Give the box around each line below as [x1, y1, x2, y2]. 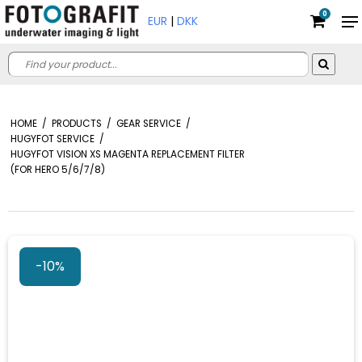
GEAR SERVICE [116, 116, 181, 130]
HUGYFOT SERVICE [10, 132, 95, 145]
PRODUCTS [51, 116, 102, 130]
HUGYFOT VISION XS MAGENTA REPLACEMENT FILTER [10, 147, 245, 161]
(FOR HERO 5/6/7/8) [10, 162, 105, 176]
